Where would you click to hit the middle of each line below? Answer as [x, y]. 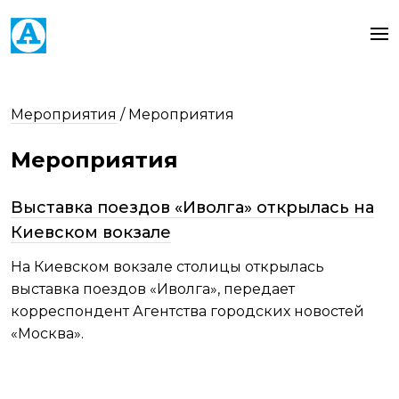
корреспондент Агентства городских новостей [187, 311]
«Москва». [47, 334]
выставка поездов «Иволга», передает [153, 289]
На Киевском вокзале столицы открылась [167, 267]
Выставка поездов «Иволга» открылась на [192, 208]
